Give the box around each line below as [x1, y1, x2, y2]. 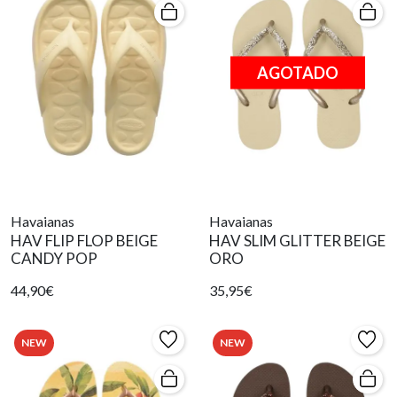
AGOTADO [257, 62, 339, 82]
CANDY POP [11, 248, 97, 268]
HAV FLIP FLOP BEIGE [11, 230, 158, 250]
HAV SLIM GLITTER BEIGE [209, 230, 385, 250]
